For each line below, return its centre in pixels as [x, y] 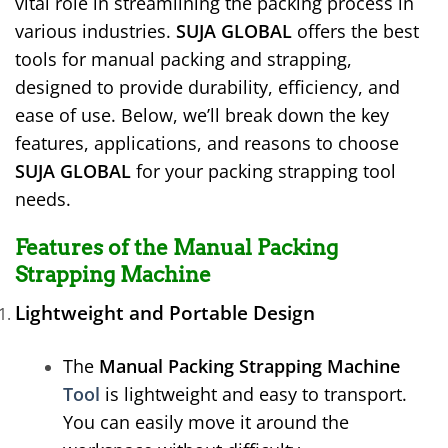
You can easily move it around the [206, 421]
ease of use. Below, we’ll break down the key [202, 115]
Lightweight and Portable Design [165, 312]
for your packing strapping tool [263, 171]
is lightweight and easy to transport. [253, 393]
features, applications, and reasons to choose [207, 143]
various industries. [95, 31]
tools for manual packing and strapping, [183, 59]
